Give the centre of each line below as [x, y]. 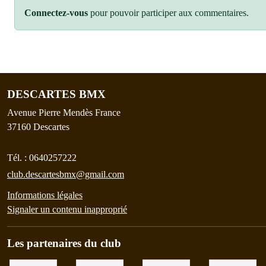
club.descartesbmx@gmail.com [66, 174]
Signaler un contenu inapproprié [67, 209]
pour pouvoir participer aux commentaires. [168, 12]
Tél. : [18, 157]
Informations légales [45, 195]
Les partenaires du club [64, 243]
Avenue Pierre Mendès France [64, 112]
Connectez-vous [56, 12]
